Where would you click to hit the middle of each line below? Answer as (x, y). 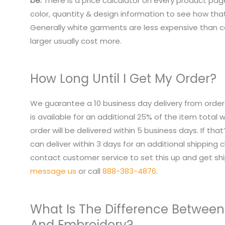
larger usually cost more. (76, 41)
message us (53, 171)
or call (89, 171)
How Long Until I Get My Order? (123, 79)
